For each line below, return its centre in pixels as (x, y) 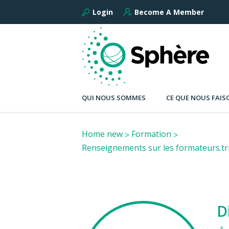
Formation (151, 134)
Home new (102, 134)
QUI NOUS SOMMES (114, 98)
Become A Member (169, 12)
